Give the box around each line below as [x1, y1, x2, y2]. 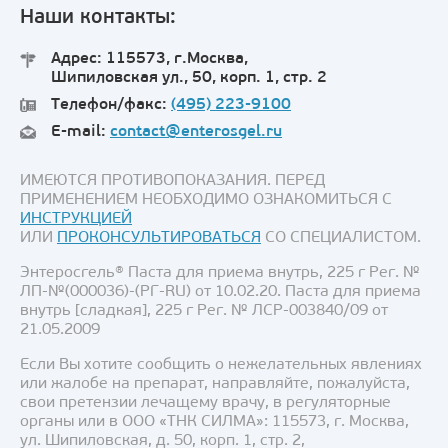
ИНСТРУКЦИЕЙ [20, 210, 132, 227]
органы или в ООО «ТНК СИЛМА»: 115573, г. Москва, [20, 413, 409, 430]
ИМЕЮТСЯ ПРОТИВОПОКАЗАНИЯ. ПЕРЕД [20, 172, 325, 189]
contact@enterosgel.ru [110, 123, 282, 140]
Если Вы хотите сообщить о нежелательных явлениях [20, 356, 422, 373]
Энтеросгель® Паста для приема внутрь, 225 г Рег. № [20, 264, 420, 281]
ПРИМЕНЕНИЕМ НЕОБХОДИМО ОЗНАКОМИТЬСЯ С [20, 191, 392, 208]
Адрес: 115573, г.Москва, [51, 50, 248, 67]
